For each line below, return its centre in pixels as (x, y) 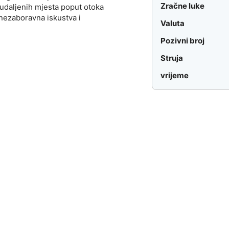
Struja (172, 58)
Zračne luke (183, 6)
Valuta (173, 24)
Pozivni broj (183, 41)
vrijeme (175, 76)
